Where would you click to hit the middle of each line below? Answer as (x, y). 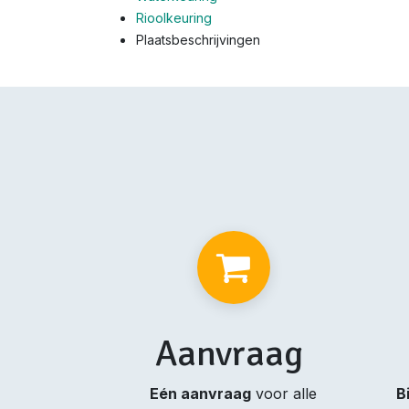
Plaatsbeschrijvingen (198, 40)
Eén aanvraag (201, 394)
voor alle (284, 394)
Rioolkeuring (174, 18)
